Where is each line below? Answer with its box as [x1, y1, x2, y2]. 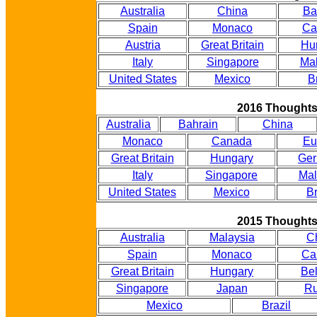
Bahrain [178, 118, 218, 130]
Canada [211, 135, 252, 147]
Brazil [262, 299, 291, 311]
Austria [125, 39, 161, 51]
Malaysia [209, 231, 255, 243]
